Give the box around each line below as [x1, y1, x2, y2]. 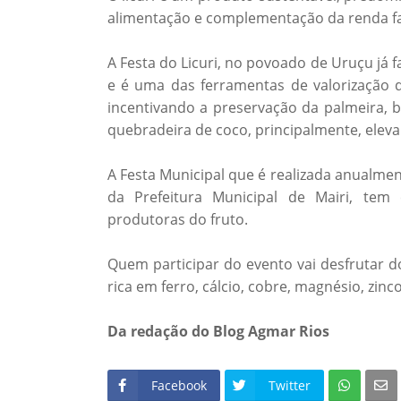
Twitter [268, 377, 311, 394]
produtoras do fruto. [107, 209, 248, 229]
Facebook [150, 377, 207, 394]
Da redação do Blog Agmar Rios [107, 321, 329, 341]
